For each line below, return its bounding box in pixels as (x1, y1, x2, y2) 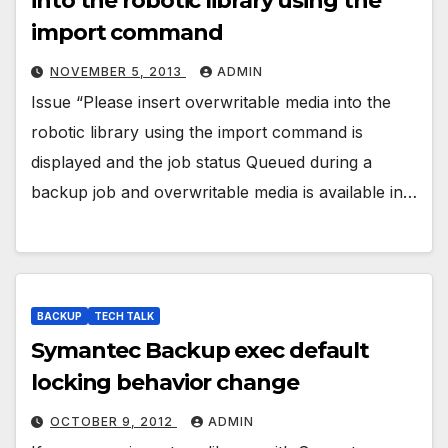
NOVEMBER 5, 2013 (50, 63, 186, 79)
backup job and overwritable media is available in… (31, 181, 417, 202)
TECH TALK (94, 309, 154, 322)
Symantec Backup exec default (31, 336, 370, 364)
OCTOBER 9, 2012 (50, 413, 177, 429)
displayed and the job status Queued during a (31, 151, 372, 172)
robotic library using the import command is (31, 121, 363, 142)
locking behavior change (31, 368, 299, 396)
